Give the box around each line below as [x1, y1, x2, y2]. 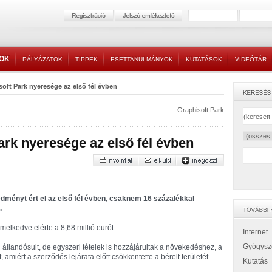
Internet [243, 228, 268, 236]
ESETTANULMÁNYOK [110, 56, 173, 63]
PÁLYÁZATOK [22, 56, 63, 63]
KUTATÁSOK [186, 56, 222, 63]
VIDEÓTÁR [235, 56, 267, 63]
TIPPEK [75, 56, 98, 63]
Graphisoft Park [177, 106, 224, 114]
